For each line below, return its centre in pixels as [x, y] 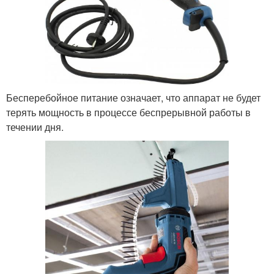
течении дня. [35, 127]
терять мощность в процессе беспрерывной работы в [128, 112]
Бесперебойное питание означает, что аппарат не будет [133, 97]
